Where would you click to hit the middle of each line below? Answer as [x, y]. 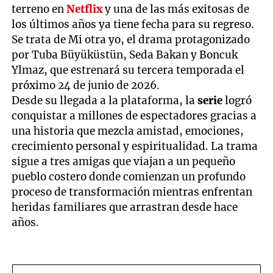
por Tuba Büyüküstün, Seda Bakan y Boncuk [125, 55]
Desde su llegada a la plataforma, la [105, 100]
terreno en [39, 9]
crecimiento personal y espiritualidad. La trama [135, 146]
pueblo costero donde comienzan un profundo [129, 176]
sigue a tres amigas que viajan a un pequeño [124, 161]
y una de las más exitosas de [177, 9]
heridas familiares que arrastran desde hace [125, 207]
